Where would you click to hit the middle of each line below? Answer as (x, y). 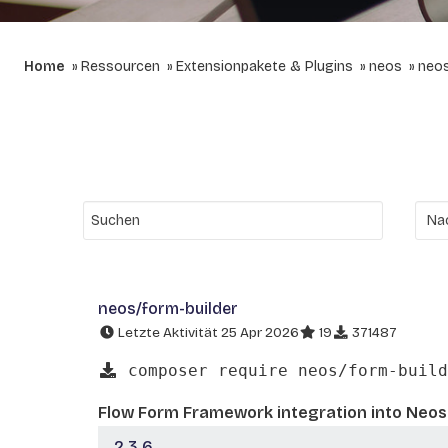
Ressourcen (120, 66)
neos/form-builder (168, 308)
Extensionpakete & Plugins (264, 66)
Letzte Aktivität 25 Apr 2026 (207, 332)
